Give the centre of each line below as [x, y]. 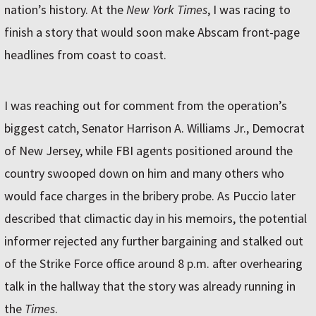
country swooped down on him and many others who [144, 174]
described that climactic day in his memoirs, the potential [156, 219]
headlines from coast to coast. [85, 55]
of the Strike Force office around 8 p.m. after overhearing [153, 264]
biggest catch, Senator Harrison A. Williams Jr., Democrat [154, 128]
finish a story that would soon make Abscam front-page [152, 32]
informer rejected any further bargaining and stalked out [154, 241]
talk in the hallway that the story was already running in [150, 286]
